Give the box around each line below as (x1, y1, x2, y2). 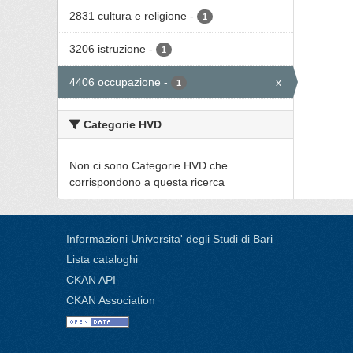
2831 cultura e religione (69, 9, 187, 22)
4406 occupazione (69, 76, 161, 88)
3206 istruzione (69, 43, 146, 55)
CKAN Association (66, 294, 155, 307)
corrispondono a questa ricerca (69, 176, 225, 188)
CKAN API (66, 273, 116, 286)
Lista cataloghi (66, 253, 138, 266)
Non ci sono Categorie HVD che (69, 159, 228, 172)
